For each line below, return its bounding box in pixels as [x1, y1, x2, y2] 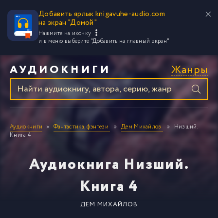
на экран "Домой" [38, 18, 97, 28]
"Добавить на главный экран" [90, 37, 170, 45]
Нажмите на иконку [38, 29, 93, 37]
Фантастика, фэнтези [53, 123, 109, 131]
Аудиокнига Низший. [29, 154, 189, 176]
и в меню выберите [38, 37, 91, 45]
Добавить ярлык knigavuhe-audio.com [38, 9, 165, 19]
